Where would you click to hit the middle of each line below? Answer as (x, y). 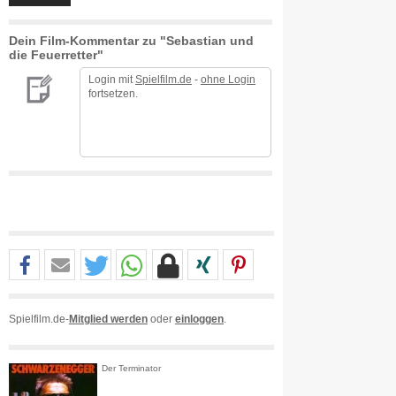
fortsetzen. (113, 94)
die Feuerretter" (56, 55)
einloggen (199, 319)
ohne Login (228, 80)
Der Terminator (131, 368)
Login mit (112, 80)
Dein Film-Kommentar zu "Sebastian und (131, 41)
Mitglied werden (108, 319)
